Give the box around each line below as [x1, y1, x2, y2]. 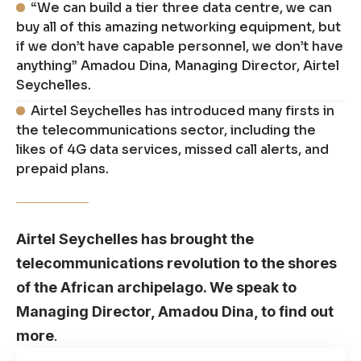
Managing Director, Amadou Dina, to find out [16, 303, 334, 321]
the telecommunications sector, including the [16, 122, 316, 139]
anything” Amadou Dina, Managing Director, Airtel [16, 57, 339, 75]
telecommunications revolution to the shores [16, 255, 337, 272]
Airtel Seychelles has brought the [16, 230, 254, 248]
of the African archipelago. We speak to [16, 279, 297, 297]
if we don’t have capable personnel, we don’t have [16, 38, 343, 56]
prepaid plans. [16, 160, 109, 178]
